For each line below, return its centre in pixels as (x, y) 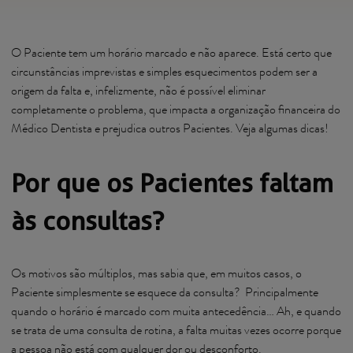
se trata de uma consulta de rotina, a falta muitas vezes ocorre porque (176, 332)
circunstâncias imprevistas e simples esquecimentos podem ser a (164, 73)
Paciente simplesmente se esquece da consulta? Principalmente (165, 294)
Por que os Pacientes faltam (172, 183)
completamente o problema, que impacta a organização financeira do (176, 111)
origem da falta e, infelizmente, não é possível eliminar (138, 92)
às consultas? (87, 221)
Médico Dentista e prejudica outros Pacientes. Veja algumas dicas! (172, 130)
